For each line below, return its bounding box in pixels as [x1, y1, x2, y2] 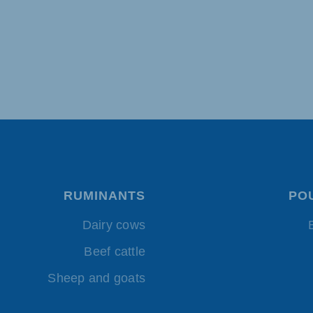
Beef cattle [84, 245, 145, 259]
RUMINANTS [64, 189, 145, 203]
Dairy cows [82, 218, 145, 233]
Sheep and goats [48, 271, 145, 286]
